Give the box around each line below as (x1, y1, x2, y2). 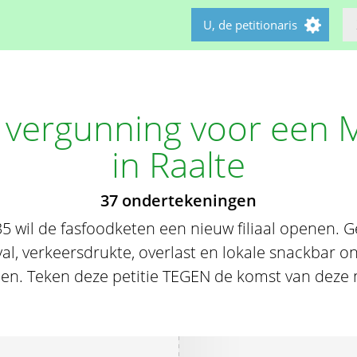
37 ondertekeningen (100, 190, 257, 211)
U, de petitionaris (203, 17, 297, 33)
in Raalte (112, 140, 245, 188)
